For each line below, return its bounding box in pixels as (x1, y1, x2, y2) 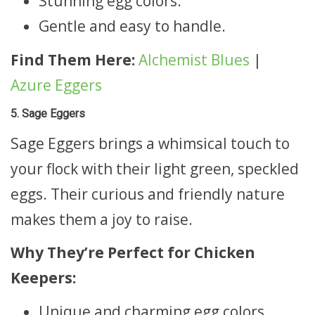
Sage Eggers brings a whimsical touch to (11, 133, 290, 153)
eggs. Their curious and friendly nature (11, 184, 285, 204)
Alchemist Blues (139, 49, 250, 70)
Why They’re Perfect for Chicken (11, 243, 255, 262)
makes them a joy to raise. (11, 209, 193, 229)
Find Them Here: (11, 49, 135, 70)
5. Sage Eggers (11, 107, 85, 120)
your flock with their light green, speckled (11, 158, 299, 179)
